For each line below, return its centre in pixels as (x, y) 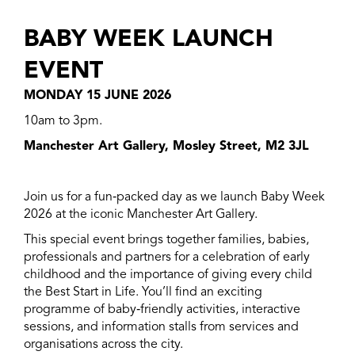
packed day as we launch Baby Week (221, 197)
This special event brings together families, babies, (166, 240)
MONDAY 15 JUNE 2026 (97, 96)
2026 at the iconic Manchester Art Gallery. (141, 215)
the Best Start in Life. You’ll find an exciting (143, 292)
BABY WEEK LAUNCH (149, 40)
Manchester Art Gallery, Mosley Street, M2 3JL (166, 147)
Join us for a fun (68, 197)
